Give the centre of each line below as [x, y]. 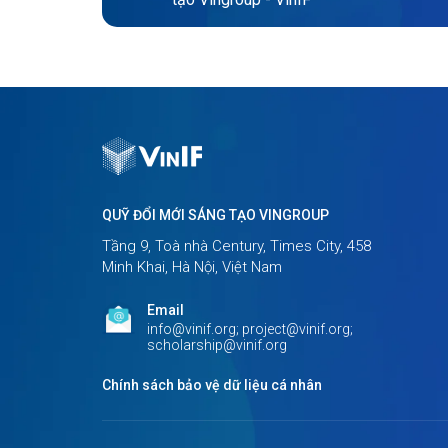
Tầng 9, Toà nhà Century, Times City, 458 [236, 246]
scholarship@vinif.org [217, 345]
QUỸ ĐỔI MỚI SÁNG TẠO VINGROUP [215, 215]
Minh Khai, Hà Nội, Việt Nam [192, 267]
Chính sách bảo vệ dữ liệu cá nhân [212, 385]
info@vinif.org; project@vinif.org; [250, 329]
